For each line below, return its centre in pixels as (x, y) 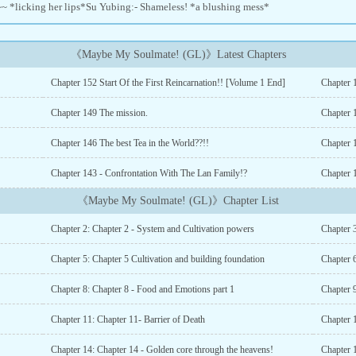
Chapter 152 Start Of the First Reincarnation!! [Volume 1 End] (168, 83)
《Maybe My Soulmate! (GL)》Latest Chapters (178, 54)
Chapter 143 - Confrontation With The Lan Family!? (149, 173)
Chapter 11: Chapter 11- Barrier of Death (128, 319)
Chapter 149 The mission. (99, 113)
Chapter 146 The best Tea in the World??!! (130, 143)
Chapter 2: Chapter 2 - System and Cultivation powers (152, 229)
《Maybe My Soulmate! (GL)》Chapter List (178, 201)
